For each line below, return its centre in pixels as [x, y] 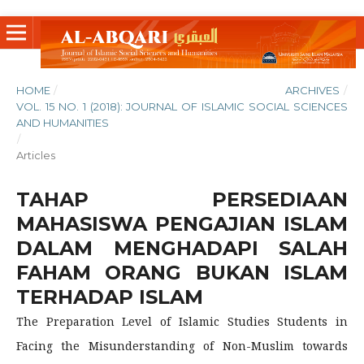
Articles [35, 155]
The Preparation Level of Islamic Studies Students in [182, 321]
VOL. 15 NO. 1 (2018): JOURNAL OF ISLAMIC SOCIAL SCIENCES [182, 106]
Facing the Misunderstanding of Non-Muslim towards [182, 345]
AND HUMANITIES [62, 122]
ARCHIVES [313, 90]
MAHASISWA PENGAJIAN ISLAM [182, 223]
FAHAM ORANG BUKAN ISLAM [182, 272]
